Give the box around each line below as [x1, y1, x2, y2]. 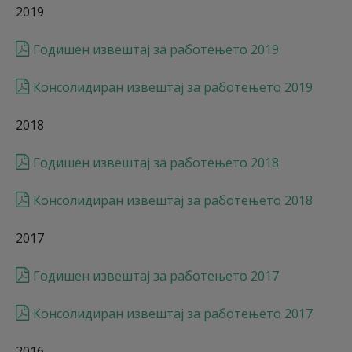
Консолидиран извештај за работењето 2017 [33, 305, 313, 322]
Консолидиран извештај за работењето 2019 [33, 79, 313, 96]
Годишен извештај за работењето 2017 [33, 267, 282, 284]
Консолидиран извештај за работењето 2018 [33, 192, 313, 209]
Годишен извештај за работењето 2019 [33, 41, 279, 58]
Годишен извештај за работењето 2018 [33, 154, 279, 171]
